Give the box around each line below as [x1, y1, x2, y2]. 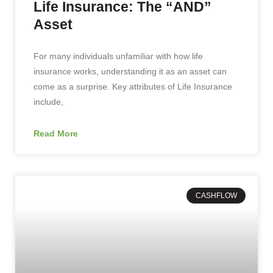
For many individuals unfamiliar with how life [34, 51, 203, 61]
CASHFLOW [195, 191, 237, 200]
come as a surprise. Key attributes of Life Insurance [34, 81, 232, 91]
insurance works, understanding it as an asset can [34, 66, 227, 76]
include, [34, 96, 63, 107]
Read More [34, 128, 78, 138]
